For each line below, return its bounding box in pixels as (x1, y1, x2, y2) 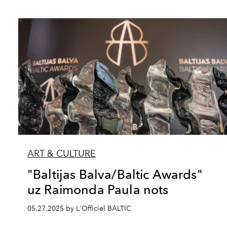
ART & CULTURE (27, 148, 96, 159)
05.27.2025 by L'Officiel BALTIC (27, 204, 131, 213)
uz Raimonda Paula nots (27, 182, 169, 197)
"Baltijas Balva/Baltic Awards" (27, 167, 203, 182)
